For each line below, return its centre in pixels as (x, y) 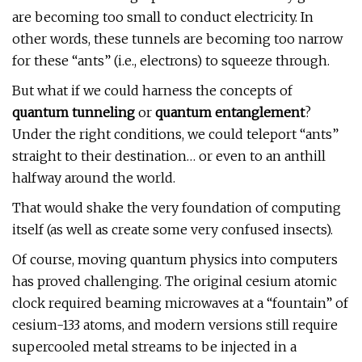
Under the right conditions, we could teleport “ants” (175, 134)
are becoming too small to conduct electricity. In (163, 17)
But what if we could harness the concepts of (152, 90)
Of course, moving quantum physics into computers (175, 259)
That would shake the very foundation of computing (177, 208)
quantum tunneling (74, 112)
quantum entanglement (230, 112)
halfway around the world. (94, 178)
